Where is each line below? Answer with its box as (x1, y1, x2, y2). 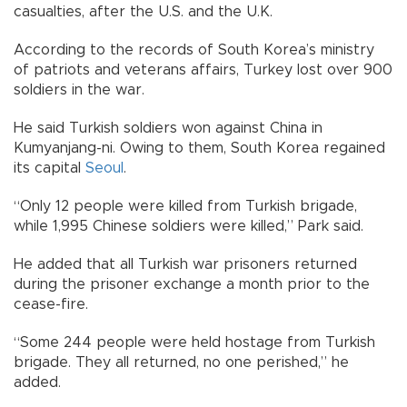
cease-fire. (14, 296, 88, 312)
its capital (14, 160, 85, 175)
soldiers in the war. (14, 82, 144, 97)
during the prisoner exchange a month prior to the (14, 276, 370, 292)
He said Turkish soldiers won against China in (14, 120, 323, 135)
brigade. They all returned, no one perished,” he (14, 354, 349, 370)
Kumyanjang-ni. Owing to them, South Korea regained (14, 140, 385, 155)
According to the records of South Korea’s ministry (14, 42, 374, 57)
